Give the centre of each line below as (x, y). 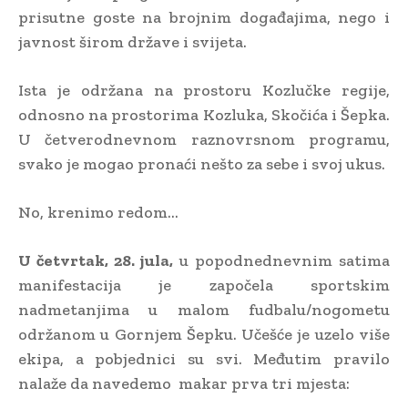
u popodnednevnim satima (281, 260)
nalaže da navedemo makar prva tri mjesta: (184, 383)
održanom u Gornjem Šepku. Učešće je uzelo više (204, 334)
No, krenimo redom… (98, 212)
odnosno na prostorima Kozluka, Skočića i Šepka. (204, 114)
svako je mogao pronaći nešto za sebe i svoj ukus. (202, 163)
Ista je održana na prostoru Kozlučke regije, (204, 90)
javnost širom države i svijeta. (133, 41)
